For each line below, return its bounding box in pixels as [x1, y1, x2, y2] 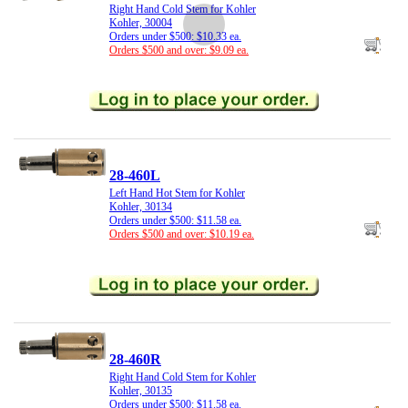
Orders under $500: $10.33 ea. [109, 30, 241, 44]
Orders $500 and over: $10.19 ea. [109, 228, 254, 241]
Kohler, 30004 [109, 16, 172, 30]
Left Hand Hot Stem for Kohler [109, 187, 245, 200]
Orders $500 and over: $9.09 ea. [109, 44, 249, 57]
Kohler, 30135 [109, 384, 172, 398]
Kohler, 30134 [109, 200, 172, 214]
